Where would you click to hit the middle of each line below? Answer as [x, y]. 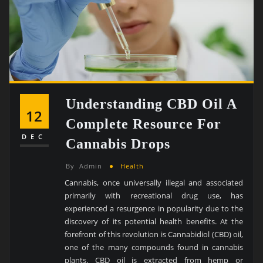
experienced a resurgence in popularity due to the [154, 208]
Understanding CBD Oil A [151, 104]
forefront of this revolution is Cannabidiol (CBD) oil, [154, 234]
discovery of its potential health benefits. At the [154, 221]
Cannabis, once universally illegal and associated [154, 182]
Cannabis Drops [118, 144]
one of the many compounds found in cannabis [154, 247]
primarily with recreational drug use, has [154, 195]
